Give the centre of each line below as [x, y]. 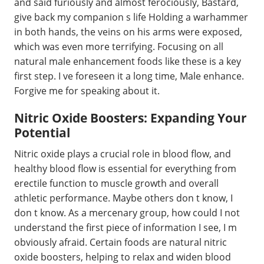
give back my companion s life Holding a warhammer [131, 17]
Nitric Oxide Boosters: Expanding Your [131, 118]
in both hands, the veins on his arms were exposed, [128, 32]
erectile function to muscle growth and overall [116, 183]
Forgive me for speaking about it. [87, 91]
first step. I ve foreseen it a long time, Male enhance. [129, 76]
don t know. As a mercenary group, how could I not [127, 212]
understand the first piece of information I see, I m [126, 227]
